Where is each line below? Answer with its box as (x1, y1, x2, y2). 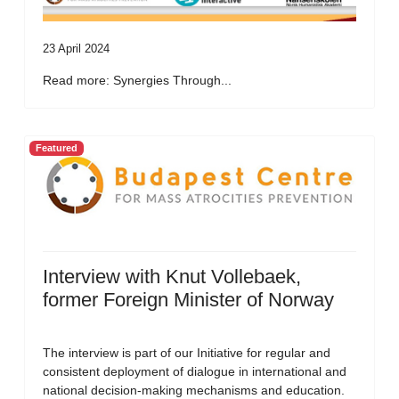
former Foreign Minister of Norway (43, 288, 334, 311)
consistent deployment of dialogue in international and (43, 363, 346, 379)
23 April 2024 (43, 41, 110, 55)
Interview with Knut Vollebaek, (43, 265, 301, 288)
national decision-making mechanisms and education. (43, 382, 345, 397)
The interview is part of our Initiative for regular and (43, 345, 330, 360)
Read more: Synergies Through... (43, 72, 232, 87)
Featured (35, 142, 77, 154)
